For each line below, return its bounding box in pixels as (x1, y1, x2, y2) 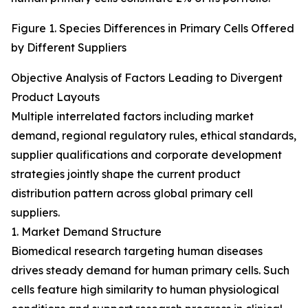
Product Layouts (11, 90, 100, 104)
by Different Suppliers (11, 41, 126, 55)
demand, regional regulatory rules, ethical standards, (11, 129, 296, 143)
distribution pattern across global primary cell (11, 186, 253, 201)
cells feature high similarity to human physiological (11, 283, 279, 297)
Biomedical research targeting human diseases (11, 244, 263, 258)
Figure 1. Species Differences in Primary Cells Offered (11, 21, 294, 36)
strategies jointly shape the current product (11, 167, 241, 181)
